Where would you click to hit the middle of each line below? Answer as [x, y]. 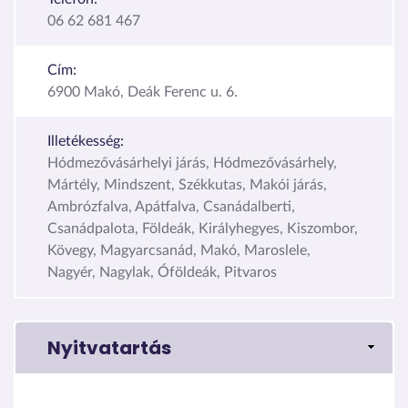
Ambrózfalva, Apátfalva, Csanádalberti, [171, 206]
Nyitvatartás [109, 347]
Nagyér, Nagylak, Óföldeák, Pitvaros [162, 272]
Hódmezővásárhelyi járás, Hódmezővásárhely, [192, 163]
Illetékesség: [86, 141]
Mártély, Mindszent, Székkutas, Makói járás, [187, 184]
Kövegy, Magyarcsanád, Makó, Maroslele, [179, 250]
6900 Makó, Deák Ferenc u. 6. [143, 92]
